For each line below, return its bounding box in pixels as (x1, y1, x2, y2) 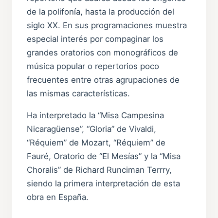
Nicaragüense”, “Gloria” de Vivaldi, (27, 124, 157, 134)
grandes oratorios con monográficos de (27, 48, 179, 58)
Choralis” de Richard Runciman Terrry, (27, 165, 172, 175)
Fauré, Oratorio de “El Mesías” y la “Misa (27, 151, 181, 162)
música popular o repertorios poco (27, 61, 160, 72)
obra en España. (27, 192, 89, 202)
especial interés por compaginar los (27, 34, 164, 44)
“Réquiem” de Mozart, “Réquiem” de (27, 138, 166, 148)
